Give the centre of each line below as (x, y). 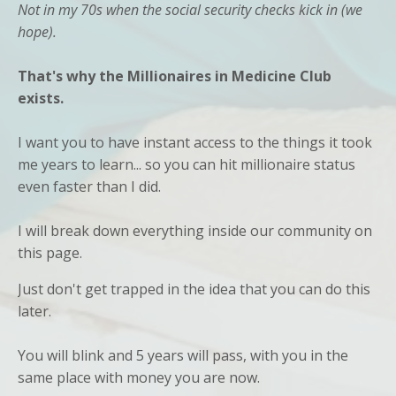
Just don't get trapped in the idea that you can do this (194, 289)
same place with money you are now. (139, 377)
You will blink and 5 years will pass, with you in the (183, 355)
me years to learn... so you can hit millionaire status (187, 164)
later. (34, 311)
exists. (42, 98)
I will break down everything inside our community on (195, 230)
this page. (50, 252)
